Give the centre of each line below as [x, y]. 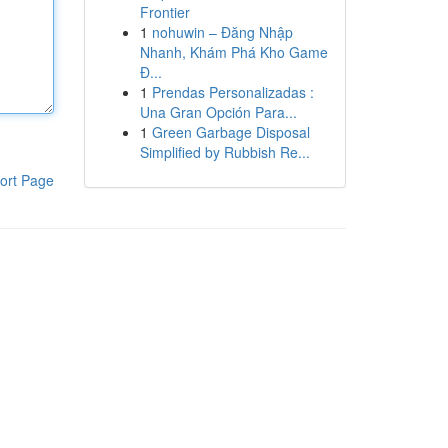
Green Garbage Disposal [230, 132]
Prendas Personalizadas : [232, 92]
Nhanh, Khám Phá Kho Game [233, 52]
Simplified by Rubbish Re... [224, 152]
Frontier [164, 12]
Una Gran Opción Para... [218, 112]
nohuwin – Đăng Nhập [222, 32]
